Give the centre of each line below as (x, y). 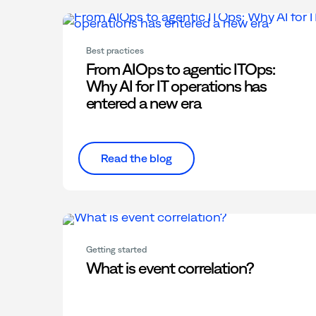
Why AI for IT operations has (176, 86)
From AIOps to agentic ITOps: (181, 69)
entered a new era (143, 103)
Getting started (116, 249)
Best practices (115, 51)
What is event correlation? (170, 268)
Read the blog (136, 158)
